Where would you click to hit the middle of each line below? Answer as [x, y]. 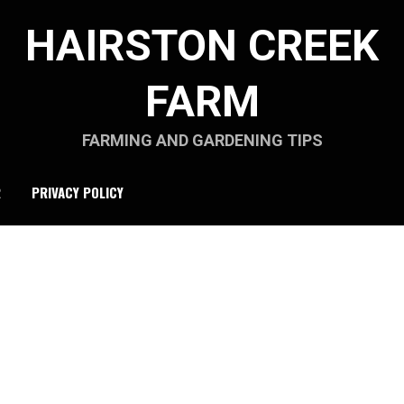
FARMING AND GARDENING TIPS [202, 140]
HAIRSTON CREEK [202, 46]
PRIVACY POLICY [78, 192]
